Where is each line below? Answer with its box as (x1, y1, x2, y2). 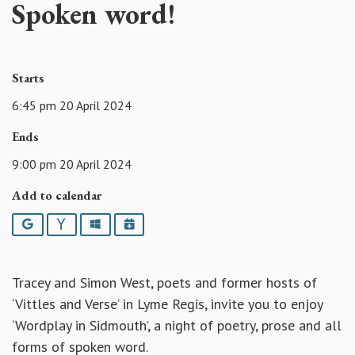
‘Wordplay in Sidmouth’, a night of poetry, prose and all (12, 316, 342, 335)
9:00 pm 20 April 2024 (12, 155, 132, 172)
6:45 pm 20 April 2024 (12, 97, 132, 113)
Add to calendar (12, 186, 101, 204)
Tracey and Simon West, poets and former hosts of (12, 273, 317, 292)
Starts (12, 70, 44, 87)
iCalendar (133, 216, 183, 231)
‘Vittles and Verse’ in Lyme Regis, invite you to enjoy (12, 295, 323, 314)
